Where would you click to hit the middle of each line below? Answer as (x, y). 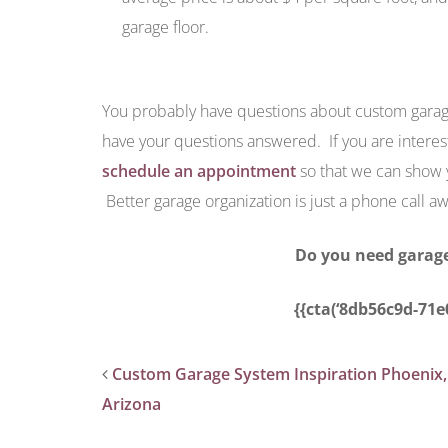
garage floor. (165, 27)
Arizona (131, 404)
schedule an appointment (199, 171)
